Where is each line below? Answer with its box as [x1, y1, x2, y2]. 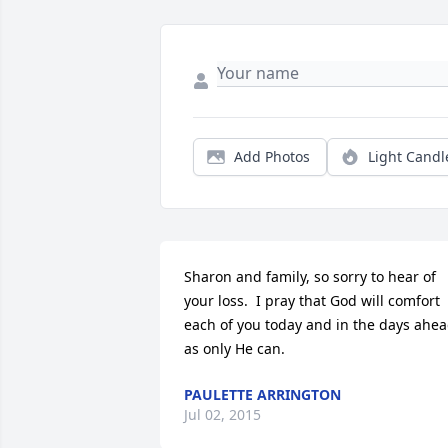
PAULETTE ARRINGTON [184, 385, 341, 405]
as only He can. [184, 339, 285, 359]
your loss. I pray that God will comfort [184, 291, 440, 311]
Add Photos [234, 147, 310, 167]
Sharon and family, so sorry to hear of [184, 267, 436, 287]
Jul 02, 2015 [184, 405, 261, 425]
